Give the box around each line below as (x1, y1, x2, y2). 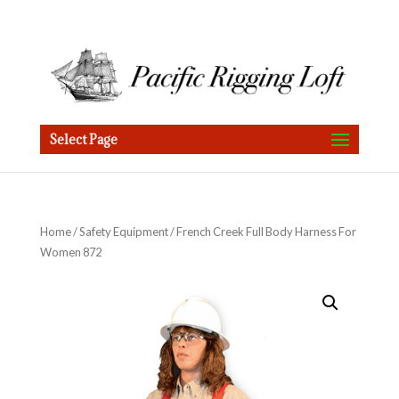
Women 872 (39, 245, 102, 259)
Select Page (48, 131, 118, 148)
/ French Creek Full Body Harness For (167, 224, 356, 239)
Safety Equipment (78, 224, 168, 239)
